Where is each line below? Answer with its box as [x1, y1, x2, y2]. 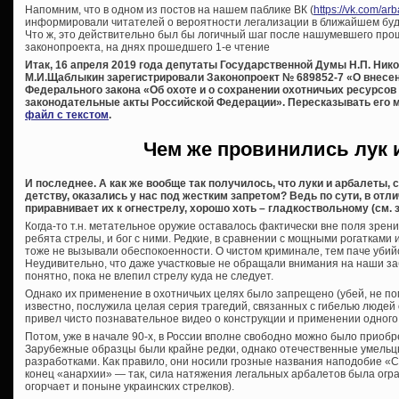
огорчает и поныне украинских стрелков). [25, 379, 234, 393]
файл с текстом [25, 109, 109, 122]
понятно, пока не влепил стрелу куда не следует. [25, 269, 273, 282]
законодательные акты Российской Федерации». [25, 96, 288, 110]
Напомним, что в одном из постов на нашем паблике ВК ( [25, 4, 313, 17]
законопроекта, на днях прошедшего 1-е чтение [25, 41, 270, 54]
